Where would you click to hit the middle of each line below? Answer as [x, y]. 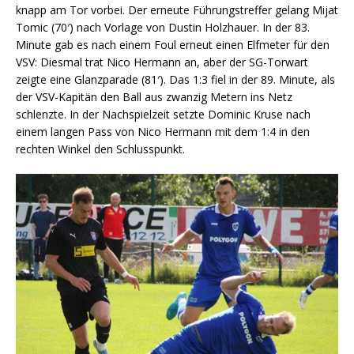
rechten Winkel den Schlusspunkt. [100, 149]
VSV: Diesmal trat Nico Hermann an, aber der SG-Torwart [162, 62]
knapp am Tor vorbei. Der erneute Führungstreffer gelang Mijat [177, 10]
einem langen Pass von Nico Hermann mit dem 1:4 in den [163, 132]
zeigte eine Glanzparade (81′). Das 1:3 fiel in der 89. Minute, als [175, 79]
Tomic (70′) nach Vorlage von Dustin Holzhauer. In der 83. [163, 27]
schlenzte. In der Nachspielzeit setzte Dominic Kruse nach [163, 114]
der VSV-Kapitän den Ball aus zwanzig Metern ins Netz [154, 97]
